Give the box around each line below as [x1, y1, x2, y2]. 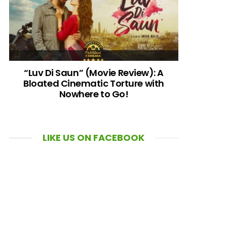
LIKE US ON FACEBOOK [43, 131, 145, 144]
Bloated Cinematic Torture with [23, 77, 164, 90]
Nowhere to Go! [59, 88, 129, 101]
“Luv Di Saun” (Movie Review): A [23, 66, 164, 80]
